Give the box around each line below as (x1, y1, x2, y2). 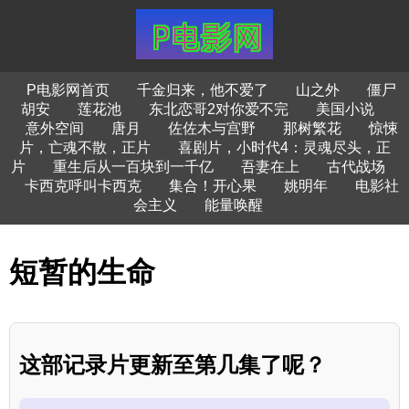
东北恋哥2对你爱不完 (149, 101, 288, 117)
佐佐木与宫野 (167, 121, 256, 136)
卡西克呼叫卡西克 (24, 178, 142, 194)
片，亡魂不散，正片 (18, 140, 151, 155)
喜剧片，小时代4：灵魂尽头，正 (177, 140, 391, 155)
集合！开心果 (168, 178, 257, 194)
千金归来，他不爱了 (137, 82, 268, 98)
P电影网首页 (26, 82, 110, 98)
